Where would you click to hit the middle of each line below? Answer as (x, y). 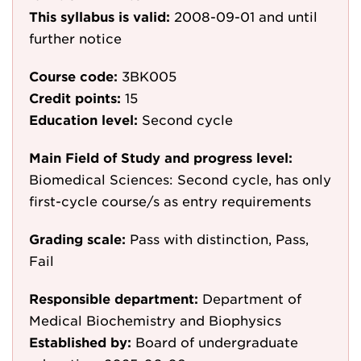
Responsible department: (114, 298)
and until (288, 16)
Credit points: (75, 98)
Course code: (73, 76)
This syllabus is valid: (100, 16)
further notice (75, 38)
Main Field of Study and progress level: (161, 157)
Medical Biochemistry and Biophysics (155, 320)
